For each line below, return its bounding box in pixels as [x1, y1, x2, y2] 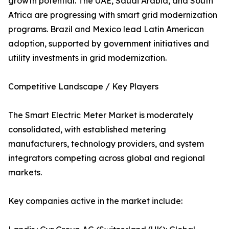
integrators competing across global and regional [8, 153, 205, 164]
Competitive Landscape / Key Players [8, 81, 158, 92]
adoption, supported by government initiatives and [8, 38, 209, 49]
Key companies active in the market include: [8, 196, 182, 207]
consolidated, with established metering [8, 124, 166, 135]
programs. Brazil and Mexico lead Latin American [8, 24, 204, 35]
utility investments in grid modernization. [8, 53, 167, 63]
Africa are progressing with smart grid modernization [8, 10, 217, 20]
